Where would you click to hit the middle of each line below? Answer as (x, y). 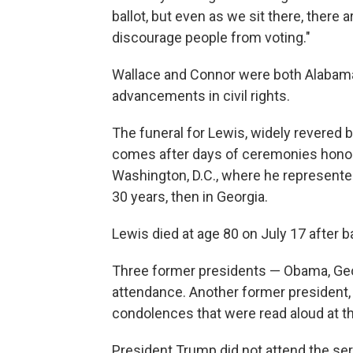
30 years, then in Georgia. (190, 197)
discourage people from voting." (211, 37)
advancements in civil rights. (201, 96)
